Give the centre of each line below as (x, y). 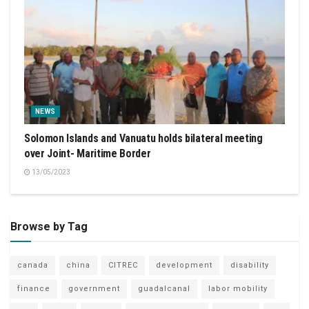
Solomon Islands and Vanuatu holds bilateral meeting (143, 139)
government (94, 289)
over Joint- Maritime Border (88, 154)
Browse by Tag (49, 227)
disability (250, 266)
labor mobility (238, 289)
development (184, 266)
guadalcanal (164, 289)
